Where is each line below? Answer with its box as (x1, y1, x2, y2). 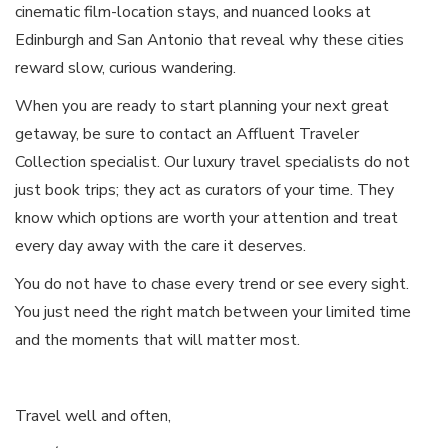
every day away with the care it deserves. (15, 234, 306, 257)
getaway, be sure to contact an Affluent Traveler (15, 122, 359, 145)
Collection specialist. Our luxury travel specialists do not (15, 150, 410, 173)
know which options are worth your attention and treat (15, 206, 398, 229)
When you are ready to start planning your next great (15, 94, 389, 117)
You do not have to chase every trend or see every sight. (15, 272, 409, 295)
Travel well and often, (15, 404, 171, 427)
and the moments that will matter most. (15, 328, 300, 351)
